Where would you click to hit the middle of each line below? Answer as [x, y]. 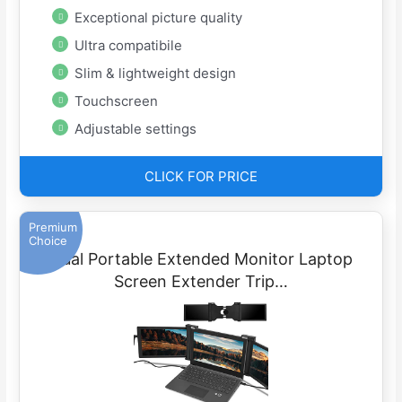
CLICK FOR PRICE [201, 177]
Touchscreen [117, 101]
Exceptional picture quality [159, 18]
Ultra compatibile [129, 46]
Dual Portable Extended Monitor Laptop [201, 259]
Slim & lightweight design [156, 74]
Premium [53, 227]
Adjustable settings [136, 129]
